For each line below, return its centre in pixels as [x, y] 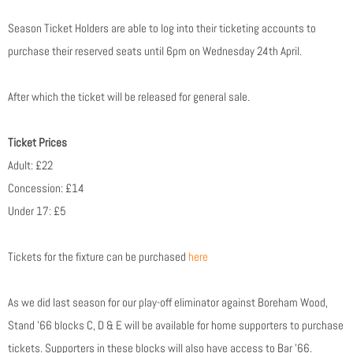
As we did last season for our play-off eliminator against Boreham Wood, [168, 303]
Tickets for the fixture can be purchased [98, 257]
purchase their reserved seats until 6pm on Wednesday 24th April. [155, 51]
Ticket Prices [37, 143]
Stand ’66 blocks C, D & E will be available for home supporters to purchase [176, 325]
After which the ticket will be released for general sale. [129, 97]
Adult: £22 [30, 165]
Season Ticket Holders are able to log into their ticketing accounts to [162, 28]
